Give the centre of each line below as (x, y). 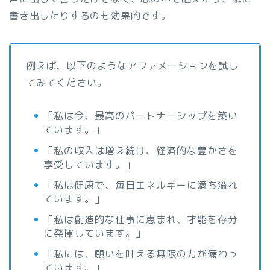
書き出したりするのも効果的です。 (90, 16)
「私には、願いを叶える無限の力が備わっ (141, 254)
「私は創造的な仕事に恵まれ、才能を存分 (141, 219)
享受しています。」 (89, 164)
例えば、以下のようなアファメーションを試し (132, 66)
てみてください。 (67, 83)
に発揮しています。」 (95, 233)
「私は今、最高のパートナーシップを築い (141, 116)
